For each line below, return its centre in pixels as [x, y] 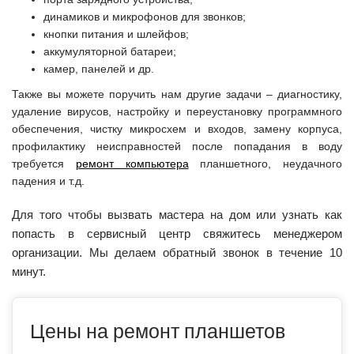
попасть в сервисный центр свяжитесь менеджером [177, 233]
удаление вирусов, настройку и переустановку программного [177, 111]
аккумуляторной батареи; [110, 51]
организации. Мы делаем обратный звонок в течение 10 [177, 252]
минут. [29, 271]
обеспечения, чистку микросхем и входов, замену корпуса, [177, 128]
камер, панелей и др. [99, 68]
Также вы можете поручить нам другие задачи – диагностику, [177, 94]
